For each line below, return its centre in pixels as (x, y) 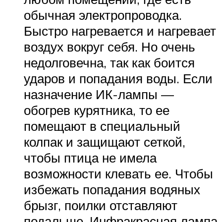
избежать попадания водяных (112, 190)
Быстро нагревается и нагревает (120, 31)
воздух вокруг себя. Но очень (110, 47)
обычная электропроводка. (103, 15)
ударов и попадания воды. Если (118, 79)
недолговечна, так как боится (109, 63)
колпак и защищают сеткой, (105, 142)
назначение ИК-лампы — (99, 94)
